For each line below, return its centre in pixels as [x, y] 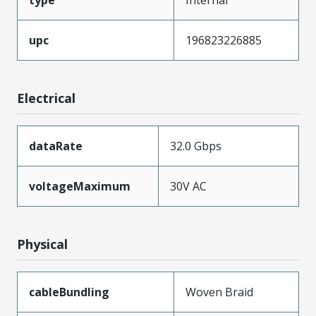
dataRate [56, 146]
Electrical [46, 98]
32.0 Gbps [196, 146]
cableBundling [69, 292]
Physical [42, 244]
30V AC [188, 186]
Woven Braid [219, 292]
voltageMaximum [80, 186]
